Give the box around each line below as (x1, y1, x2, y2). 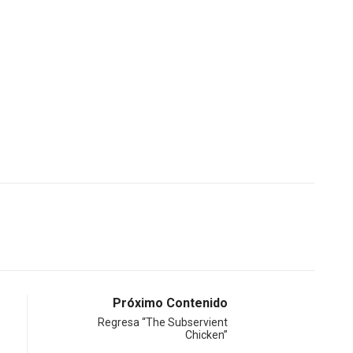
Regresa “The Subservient (98, 315, 228, 329)
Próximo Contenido (113, 295, 228, 310)
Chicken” (185, 328, 228, 341)
